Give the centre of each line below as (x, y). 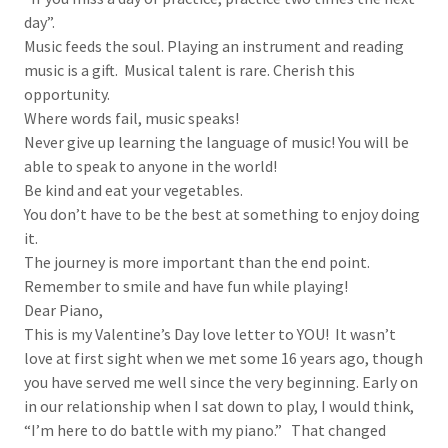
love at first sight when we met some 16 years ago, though (223, 358)
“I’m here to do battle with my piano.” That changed (205, 430)
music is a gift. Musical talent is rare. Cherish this (189, 70)
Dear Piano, (63, 310)
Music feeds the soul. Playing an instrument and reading (214, 46)
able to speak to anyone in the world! (150, 166)
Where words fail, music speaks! (131, 118)
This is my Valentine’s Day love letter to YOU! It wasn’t (210, 334)
